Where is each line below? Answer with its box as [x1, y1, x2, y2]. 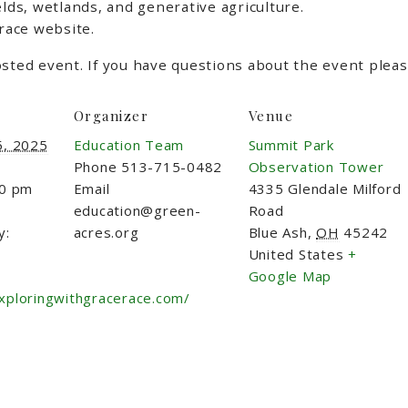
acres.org [73, 222, 139, 241]
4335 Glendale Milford [248, 178, 402, 198]
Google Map [248, 266, 331, 285]
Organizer [73, 106, 148, 125]
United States [248, 244, 344, 263]
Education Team [73, 135, 184, 154]
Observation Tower [248, 157, 384, 176]
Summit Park [248, 135, 334, 154]
